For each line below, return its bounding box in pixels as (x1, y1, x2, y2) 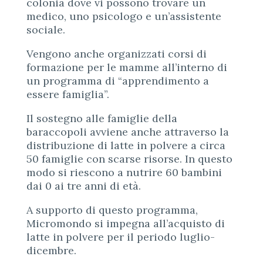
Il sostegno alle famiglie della (26, 111, 177, 125)
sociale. (26, 22, 65, 36)
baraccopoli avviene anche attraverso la (26, 124, 229, 139)
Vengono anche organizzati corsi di (26, 46, 207, 60)
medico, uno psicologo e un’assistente (26, 9, 221, 23)
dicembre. (26, 243, 76, 257)
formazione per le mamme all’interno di (26, 60, 227, 74)
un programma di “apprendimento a (26, 73, 209, 87)
